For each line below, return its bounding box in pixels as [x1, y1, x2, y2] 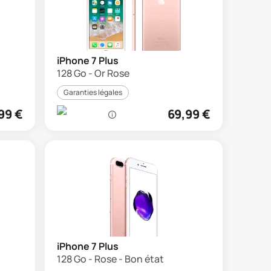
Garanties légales [64, 87, 122, 97]
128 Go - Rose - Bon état [57, 252, 164, 266]
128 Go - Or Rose [57, 67, 129, 80]
